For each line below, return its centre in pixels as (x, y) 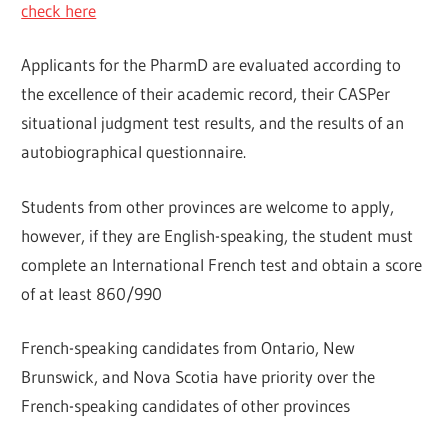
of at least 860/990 (92, 293)
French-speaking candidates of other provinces (186, 406)
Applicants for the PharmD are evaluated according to (211, 65)
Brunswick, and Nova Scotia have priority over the (198, 377)
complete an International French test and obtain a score (222, 264)
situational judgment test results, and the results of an (213, 123)
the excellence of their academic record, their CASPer (206, 94)
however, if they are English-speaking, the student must (217, 235)
